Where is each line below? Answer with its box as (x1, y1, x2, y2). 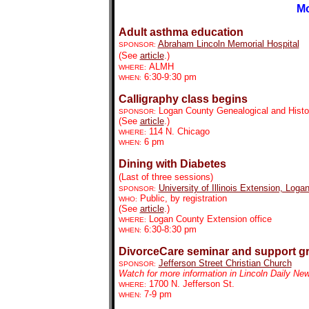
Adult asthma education (118, 26, 243, 38)
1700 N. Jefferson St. (148, 279, 235, 289)
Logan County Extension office (148, 214, 272, 224)
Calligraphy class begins (118, 93, 248, 105)
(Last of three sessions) (118, 172, 213, 182)
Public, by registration (137, 193, 227, 203)
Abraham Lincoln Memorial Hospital (157, 39, 299, 49)
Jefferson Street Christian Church (158, 258, 292, 268)
